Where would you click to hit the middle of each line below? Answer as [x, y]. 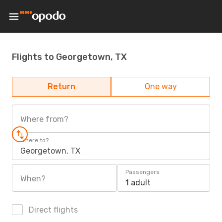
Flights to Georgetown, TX [69, 57]
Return [61, 86]
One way [161, 86]
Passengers [142, 172]
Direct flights [52, 210]
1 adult [138, 183]
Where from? [44, 119]
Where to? [34, 140]
